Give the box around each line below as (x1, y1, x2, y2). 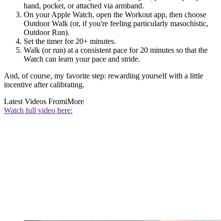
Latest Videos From (4, 97, 65, 106)
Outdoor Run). (24, 28, 70, 37)
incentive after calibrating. (4, 80, 84, 89)
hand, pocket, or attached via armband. (24, 1, 144, 10)
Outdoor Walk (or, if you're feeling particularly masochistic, (24, 19, 208, 28)
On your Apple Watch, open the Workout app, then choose (24, 10, 206, 19)
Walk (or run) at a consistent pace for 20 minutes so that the (24, 45, 208, 54)
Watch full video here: (4, 106, 73, 114)
